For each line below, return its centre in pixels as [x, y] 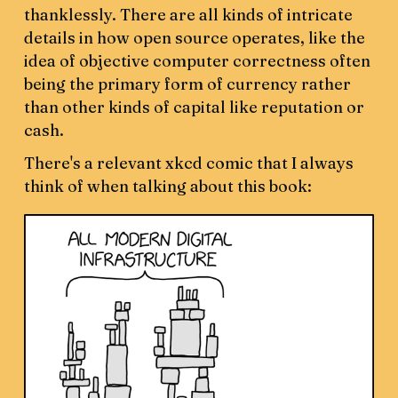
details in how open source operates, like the [195, 37]
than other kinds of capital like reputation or [195, 107]
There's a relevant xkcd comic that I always [189, 163]
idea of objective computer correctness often [198, 60]
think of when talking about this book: [168, 186]
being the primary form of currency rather [188, 84]
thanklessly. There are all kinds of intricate [189, 14]
